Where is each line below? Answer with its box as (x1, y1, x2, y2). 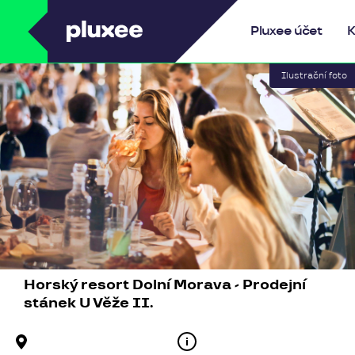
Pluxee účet (250, 23, 322, 39)
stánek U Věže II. (24, 295, 154, 311)
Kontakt (197, 334, 242, 348)
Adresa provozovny (31, 334, 143, 348)
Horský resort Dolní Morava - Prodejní (24, 277, 306, 293)
